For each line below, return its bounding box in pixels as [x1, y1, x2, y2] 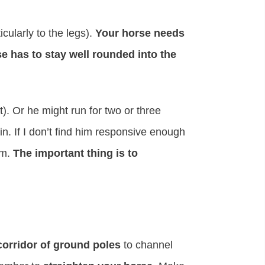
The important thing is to [13, 147, 138, 160]
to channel [124, 238, 173, 251]
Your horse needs [95, 27, 185, 39]
